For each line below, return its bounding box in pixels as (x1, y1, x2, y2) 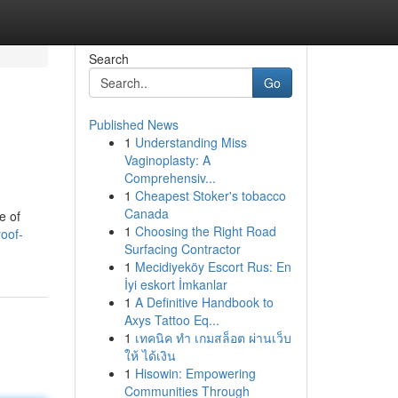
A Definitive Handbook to (134, 293, 274, 311)
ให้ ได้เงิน (123, 346, 176, 364)
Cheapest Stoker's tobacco (134, 187, 286, 204)
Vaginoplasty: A (123, 151, 211, 169)
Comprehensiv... (123, 169, 216, 187)
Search (88, 50, 129, 68)
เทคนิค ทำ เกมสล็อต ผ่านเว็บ (134, 329, 291, 346)
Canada (123, 204, 169, 222)
